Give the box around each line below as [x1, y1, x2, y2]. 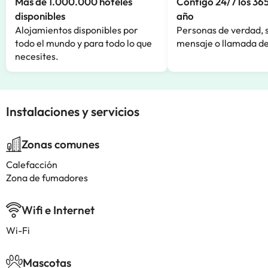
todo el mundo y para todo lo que [15, 37, 152, 49]
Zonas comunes [22, 137, 99, 151]
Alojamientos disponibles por [15, 24, 138, 36]
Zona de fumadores [6, 172, 88, 184]
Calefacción [6, 159, 57, 170]
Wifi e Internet [22, 203, 95, 217]
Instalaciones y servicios [6, 103, 139, 119]
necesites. [15, 50, 59, 62]
